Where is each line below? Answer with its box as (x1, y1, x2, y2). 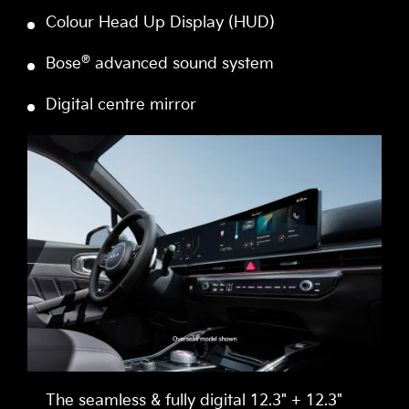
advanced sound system (90, 55, 274, 74)
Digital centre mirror (46, 96, 196, 115)
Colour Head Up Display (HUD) (46, 14, 275, 33)
